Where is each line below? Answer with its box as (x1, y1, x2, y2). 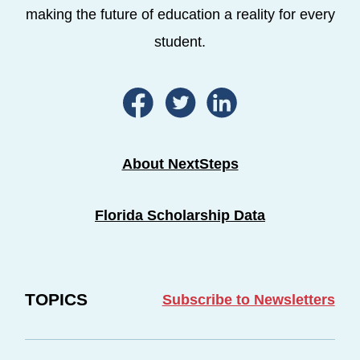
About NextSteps (121, 156, 239, 173)
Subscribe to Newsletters (162, 292, 335, 309)
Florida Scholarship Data (95, 207, 265, 224)
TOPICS (25, 289, 88, 309)
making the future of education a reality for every (25, 6, 335, 23)
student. (154, 34, 206, 51)
